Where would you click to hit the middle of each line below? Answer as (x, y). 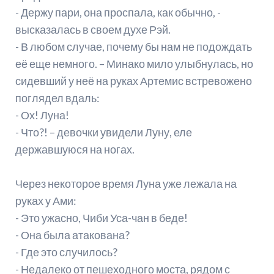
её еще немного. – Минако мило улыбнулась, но (134, 64)
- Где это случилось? (66, 252)
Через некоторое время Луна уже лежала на (126, 184)
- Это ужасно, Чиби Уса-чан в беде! (101, 218)
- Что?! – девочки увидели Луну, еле (103, 132)
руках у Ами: (46, 201)
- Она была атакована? (72, 235)
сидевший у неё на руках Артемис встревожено (133, 81)
